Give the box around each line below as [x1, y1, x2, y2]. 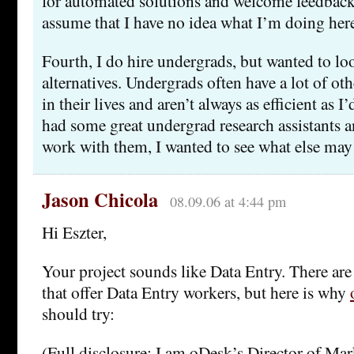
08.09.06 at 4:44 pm [169, 192, 286, 212]
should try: [42, 302, 115, 326]
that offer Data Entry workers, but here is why [42, 281, 350, 304]
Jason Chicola [42, 186, 158, 214]
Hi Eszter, [42, 220, 107, 244]
